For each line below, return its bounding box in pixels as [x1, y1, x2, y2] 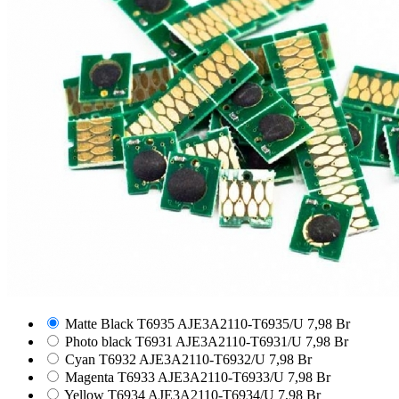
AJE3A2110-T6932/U [139, 351, 265, 367]
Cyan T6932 [65, 351, 136, 367]
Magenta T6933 [65, 369, 155, 385]
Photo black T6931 [65, 333, 173, 349]
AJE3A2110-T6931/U [175, 333, 302, 349]
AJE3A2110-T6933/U [158, 369, 284, 385]
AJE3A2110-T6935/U [177, 315, 304, 331]
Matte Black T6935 [65, 315, 175, 331]
